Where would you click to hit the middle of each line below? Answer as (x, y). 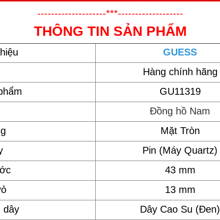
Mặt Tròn (180, 131)
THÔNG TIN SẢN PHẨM (110, 31)
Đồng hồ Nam (180, 111)
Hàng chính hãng (180, 72)
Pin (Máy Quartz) (180, 150)
